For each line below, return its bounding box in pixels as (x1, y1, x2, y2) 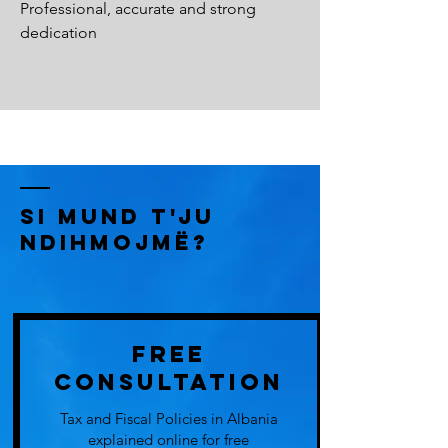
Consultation (53, 368, 284, 396)
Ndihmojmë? (20, 229, 209, 256)
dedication (20, 23, 97, 42)
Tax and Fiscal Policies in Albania (59, 409, 278, 428)
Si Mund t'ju (20, 203, 215, 230)
